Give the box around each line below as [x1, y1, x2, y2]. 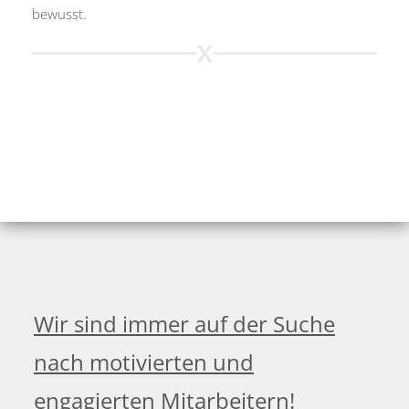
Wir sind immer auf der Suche [34, 308, 335, 339]
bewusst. [32, 4, 87, 23]
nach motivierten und [34, 346, 254, 377]
